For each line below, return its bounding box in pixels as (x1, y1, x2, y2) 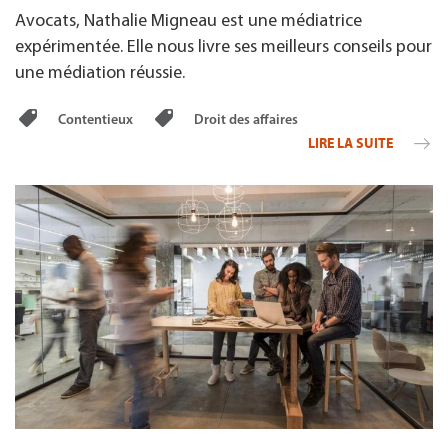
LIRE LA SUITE (307, 134, 396, 152)
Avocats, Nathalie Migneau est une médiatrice (15, 11, 362, 31)
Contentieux (55, 112, 137, 128)
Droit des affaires (191, 112, 299, 128)
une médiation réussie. (15, 63, 185, 83)
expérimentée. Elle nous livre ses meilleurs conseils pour (15, 37, 432, 57)
